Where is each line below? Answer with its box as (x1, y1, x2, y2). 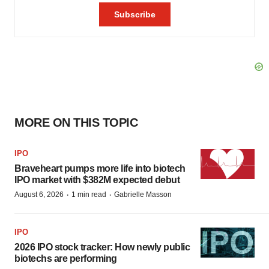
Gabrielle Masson (114, 190, 172, 199)
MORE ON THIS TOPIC (14, 115, 138, 129)
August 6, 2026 (14, 190, 64, 199)
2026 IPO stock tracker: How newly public (14, 241, 190, 252)
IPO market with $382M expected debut (14, 174, 180, 185)
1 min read (71, 190, 106, 199)
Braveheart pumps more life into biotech (14, 163, 186, 174)
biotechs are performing (14, 253, 117, 264)
